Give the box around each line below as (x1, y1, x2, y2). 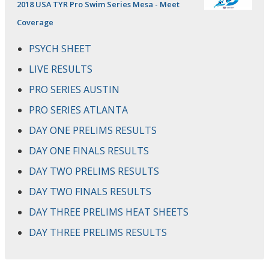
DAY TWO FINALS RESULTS (29, 184, 151, 198)
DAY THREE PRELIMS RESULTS (29, 225, 167, 239)
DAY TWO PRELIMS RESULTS (29, 164, 159, 178)
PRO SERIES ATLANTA (29, 103, 128, 116)
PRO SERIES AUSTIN (29, 82, 119, 96)
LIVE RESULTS (29, 62, 92, 76)
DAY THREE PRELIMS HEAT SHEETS (29, 205, 189, 219)
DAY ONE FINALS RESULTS (29, 144, 149, 157)
